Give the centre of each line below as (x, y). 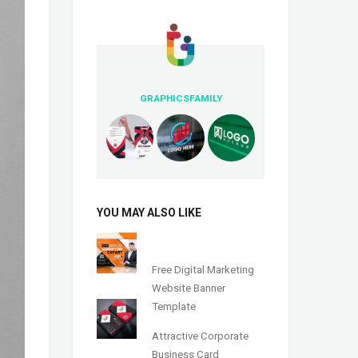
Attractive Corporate (201, 336)
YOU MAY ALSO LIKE (149, 213)
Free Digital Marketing (203, 269)
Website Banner (189, 288)
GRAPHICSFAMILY (181, 99)
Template (174, 306)
